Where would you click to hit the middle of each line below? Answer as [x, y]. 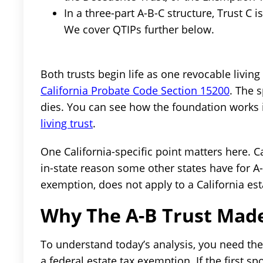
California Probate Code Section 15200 [135, 91]
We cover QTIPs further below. [139, 30]
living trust [67, 124]
